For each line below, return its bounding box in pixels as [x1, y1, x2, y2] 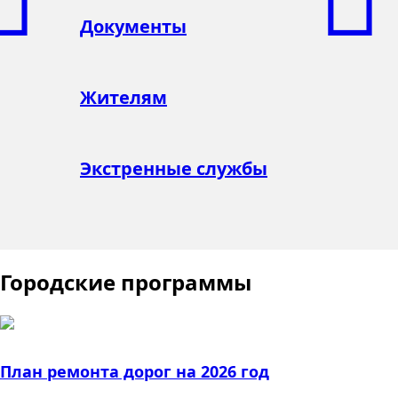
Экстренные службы [80, 155, 267, 180]
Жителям [80, 84, 167, 109]
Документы [80, 13, 187, 38]
